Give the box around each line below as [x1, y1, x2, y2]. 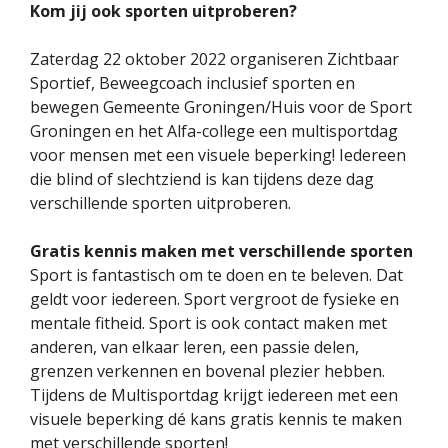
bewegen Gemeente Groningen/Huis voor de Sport [30, 95, 412, 118]
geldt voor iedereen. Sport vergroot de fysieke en [30, 287, 399, 310]
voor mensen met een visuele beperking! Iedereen [30, 143, 406, 166]
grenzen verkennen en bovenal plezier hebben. [30, 359, 385, 382]
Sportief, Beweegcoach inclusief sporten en [30, 71, 355, 94]
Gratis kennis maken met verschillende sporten [30, 239, 413, 262]
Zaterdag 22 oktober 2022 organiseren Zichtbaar [30, 47, 399, 70]
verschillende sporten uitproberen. [30, 191, 291, 214]
